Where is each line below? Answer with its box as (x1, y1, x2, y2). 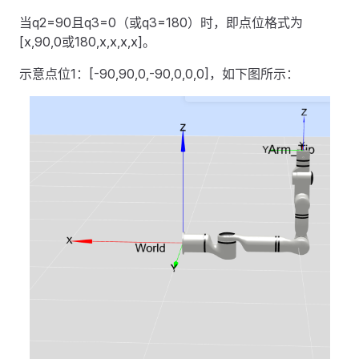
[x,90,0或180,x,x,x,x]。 (19, 34, 155, 50)
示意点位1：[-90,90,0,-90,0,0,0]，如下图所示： (19, 66, 299, 83)
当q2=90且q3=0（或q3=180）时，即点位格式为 (19, 14, 303, 31)
